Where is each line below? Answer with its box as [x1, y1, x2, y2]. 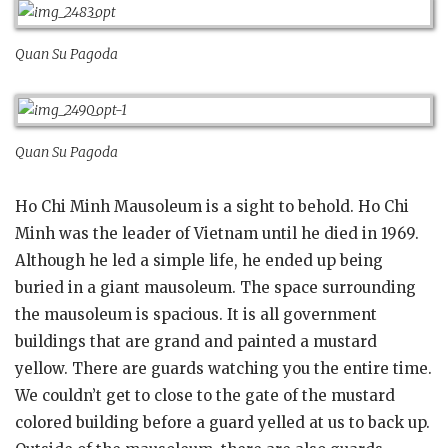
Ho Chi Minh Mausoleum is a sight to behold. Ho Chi [15, 197, 409, 217]
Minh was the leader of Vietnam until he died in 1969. [15, 224, 419, 244]
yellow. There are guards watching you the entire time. [15, 359, 432, 379]
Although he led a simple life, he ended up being [15, 251, 383, 271]
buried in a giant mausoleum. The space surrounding [15, 278, 416, 298]
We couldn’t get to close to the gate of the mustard [15, 386, 395, 406]
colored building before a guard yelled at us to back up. [15, 413, 430, 433]
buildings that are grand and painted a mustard [15, 332, 377, 352]
